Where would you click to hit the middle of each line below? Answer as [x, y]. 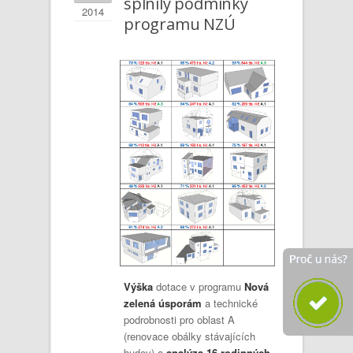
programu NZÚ [180, 24]
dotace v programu [199, 286]
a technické [230, 303]
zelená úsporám [163, 303]
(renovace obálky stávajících [190, 336]
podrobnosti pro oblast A [179, 319]
